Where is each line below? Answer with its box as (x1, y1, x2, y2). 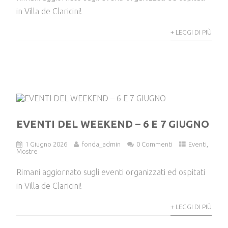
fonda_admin (81, 140, 121, 148)
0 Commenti (136, 140, 173, 148)
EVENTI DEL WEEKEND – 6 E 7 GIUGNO (16, 118, 210, 130)
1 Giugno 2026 (25, 140, 68, 148)
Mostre (16, 147, 38, 155)
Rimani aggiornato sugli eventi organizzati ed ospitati (16, 167, 206, 177)
